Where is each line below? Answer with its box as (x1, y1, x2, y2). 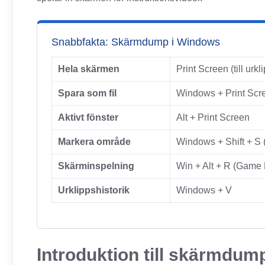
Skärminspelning (58, 161, 134, 171)
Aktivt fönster (58, 112, 118, 122)
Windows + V (176, 185, 232, 195)
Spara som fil (58, 88, 117, 98)
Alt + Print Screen (176, 112, 250, 122)
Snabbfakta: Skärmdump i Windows (51, 35, 220, 48)
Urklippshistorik (58, 185, 130, 195)
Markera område (58, 137, 131, 147)
